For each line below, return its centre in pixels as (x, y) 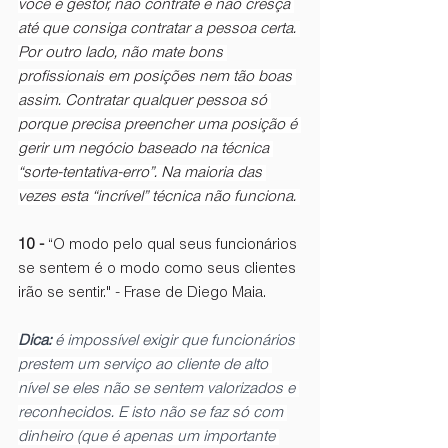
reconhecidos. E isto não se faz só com (152, 412)
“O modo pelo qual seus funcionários (174, 244)
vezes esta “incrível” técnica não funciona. (159, 196)
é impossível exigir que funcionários (177, 340)
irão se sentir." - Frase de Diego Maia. (144, 292)
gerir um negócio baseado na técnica (145, 148)
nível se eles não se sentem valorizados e (158, 388)
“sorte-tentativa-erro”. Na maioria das (142, 172)
